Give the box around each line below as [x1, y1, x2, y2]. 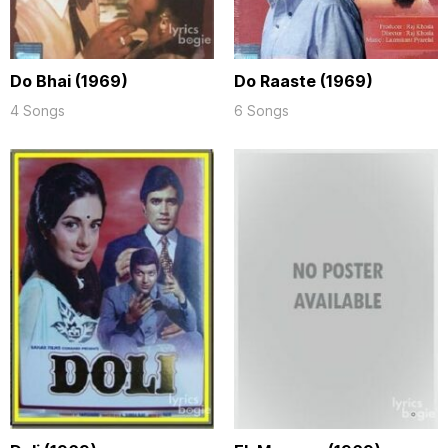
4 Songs [10, 101, 65, 119]
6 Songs [234, 101, 289, 119]
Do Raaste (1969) [234, 70, 373, 91]
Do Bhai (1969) [10, 70, 128, 91]
